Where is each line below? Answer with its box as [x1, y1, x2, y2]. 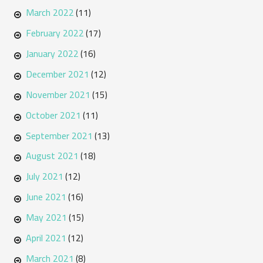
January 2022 [25, 45, 79, 63]
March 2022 [25, 4, 74, 22]
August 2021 [25, 147, 79, 165]
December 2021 [25, 65, 89, 83]
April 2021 [25, 228, 66, 247]
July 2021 [25, 167, 63, 186]
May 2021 [25, 208, 67, 227]
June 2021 [25, 188, 66, 206]
